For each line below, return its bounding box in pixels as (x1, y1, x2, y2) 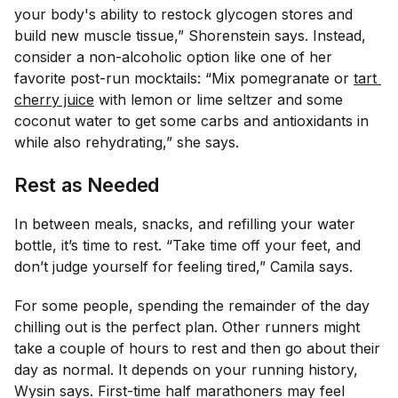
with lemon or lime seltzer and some (94, 91, 347, 108)
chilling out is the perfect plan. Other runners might (14, 318, 360, 336)
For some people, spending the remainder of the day (14, 297, 370, 314)
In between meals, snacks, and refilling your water (14, 215, 355, 233)
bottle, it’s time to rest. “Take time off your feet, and (14, 236, 361, 254)
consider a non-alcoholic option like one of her (14, 48, 332, 66)
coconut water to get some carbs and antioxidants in (14, 112, 369, 130)
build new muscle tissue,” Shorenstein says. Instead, (14, 27, 366, 44)
